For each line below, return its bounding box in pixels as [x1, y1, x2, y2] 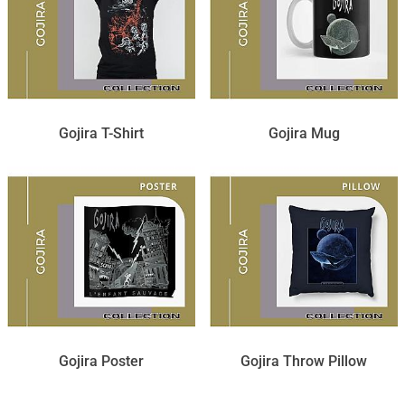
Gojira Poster [59, 353, 144, 371]
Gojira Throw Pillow [240, 353, 367, 371]
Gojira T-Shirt [59, 125, 144, 143]
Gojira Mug [268, 125, 340, 143]
